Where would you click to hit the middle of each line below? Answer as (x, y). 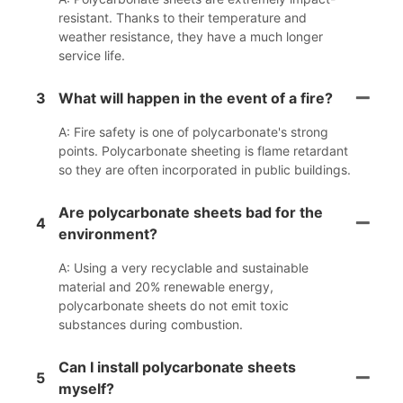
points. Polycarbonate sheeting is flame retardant (203, 151)
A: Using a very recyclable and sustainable (184, 268)
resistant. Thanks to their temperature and (183, 18)
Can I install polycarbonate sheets (177, 367)
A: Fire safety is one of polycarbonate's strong (193, 132)
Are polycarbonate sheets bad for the (191, 213)
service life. (92, 56)
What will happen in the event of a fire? (196, 99)
